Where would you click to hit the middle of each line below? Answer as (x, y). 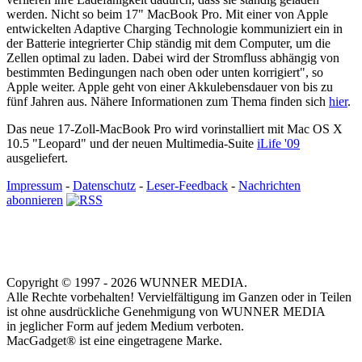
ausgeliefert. (37, 158)
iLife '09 (278, 144)
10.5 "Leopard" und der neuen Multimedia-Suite (132, 144)
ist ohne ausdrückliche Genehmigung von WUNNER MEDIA (166, 312)
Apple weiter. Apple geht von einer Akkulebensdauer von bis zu (170, 87)
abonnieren (35, 200)
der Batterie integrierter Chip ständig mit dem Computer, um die (168, 44)
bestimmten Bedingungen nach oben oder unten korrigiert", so (165, 73)
